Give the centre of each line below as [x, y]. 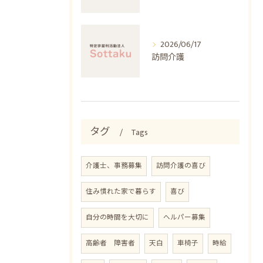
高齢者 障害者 [110, 243]
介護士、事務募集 [114, 166]
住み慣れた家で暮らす [121, 192]
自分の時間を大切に [117, 218]
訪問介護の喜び [181, 166]
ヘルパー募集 [184, 218]
